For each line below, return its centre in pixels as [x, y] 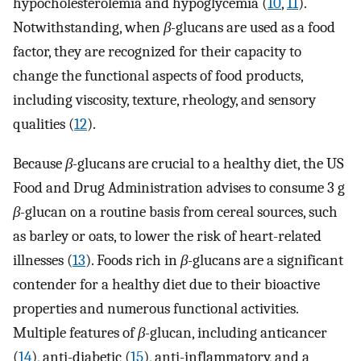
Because [39, 163]
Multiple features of [75, 332]
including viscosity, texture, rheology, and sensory [164, 100]
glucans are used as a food [255, 28]
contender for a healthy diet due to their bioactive [166, 284]
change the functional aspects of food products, [158, 76]
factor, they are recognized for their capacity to [157, 52]
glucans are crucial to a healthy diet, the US [211, 163]
